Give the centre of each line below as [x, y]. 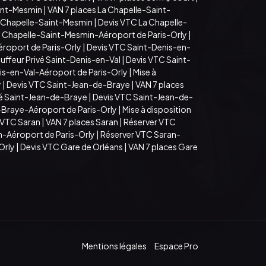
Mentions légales [114, 246]
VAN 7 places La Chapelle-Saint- [109, 9]
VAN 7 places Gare [163, 146]
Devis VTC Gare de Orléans [72, 146]
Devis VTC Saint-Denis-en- [139, 47]
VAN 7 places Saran [82, 121]
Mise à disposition [157, 109]
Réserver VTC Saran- [140, 134]
